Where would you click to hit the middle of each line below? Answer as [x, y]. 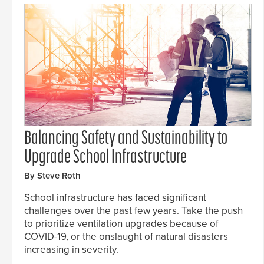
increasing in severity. [71, 250]
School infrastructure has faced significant [115, 198]
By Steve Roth [52, 176]
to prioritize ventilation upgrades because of [121, 224]
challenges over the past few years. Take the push [133, 211]
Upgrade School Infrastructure [105, 158]
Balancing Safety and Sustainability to [126, 139]
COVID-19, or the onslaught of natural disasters [126, 237]
